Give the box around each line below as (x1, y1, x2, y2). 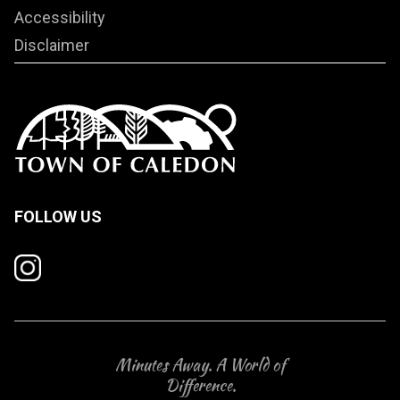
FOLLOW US (14, 206, 102, 226)
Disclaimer (14, 36, 89, 55)
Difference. (164, 373, 236, 398)
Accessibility (14, 8, 105, 28)
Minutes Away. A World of (115, 353, 285, 378)
